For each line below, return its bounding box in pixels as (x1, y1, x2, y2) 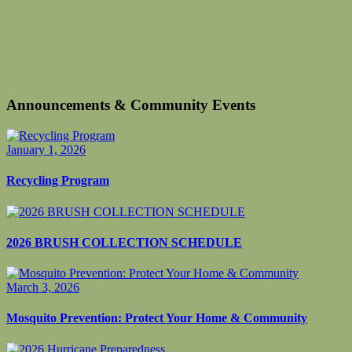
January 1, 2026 (6, 143, 86, 157)
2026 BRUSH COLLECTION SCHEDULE (6, 235, 242, 249)
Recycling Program (6, 174, 109, 188)
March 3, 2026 (6, 280, 79, 295)
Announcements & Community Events (6, 97, 255, 114)
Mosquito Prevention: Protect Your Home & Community (6, 311, 307, 325)
